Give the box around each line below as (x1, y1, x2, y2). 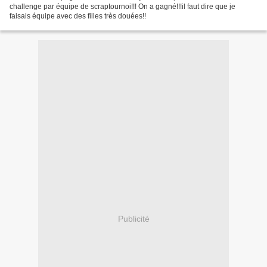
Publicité (117, 213, 150, 223)
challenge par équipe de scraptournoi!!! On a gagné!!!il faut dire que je (10, 2, 235, 11)
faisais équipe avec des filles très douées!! (10, 12, 146, 21)
